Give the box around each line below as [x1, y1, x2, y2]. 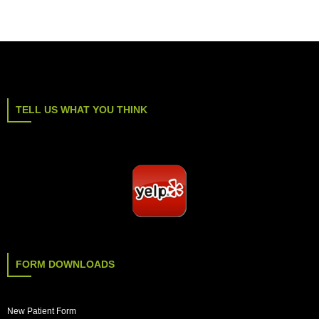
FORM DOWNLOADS [16, 258, 115, 270]
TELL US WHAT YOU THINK [16, 103, 147, 115]
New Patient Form [7, 305, 76, 316]
